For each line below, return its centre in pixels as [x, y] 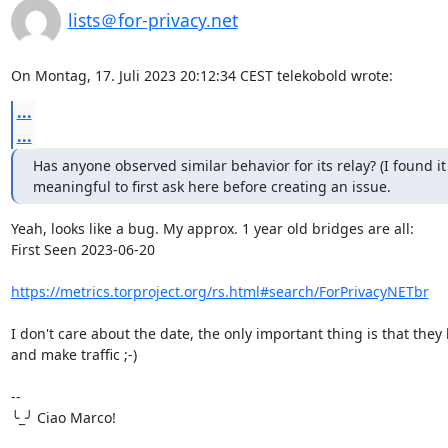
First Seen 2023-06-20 [82, 249]
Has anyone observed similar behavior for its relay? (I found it [239, 165]
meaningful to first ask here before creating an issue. [211, 186]
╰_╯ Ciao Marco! [63, 417]
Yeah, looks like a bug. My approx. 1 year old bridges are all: [212, 228]
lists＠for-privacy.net [152, 19]
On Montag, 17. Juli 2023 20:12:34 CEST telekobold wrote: [201, 75]
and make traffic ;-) [73, 354]
